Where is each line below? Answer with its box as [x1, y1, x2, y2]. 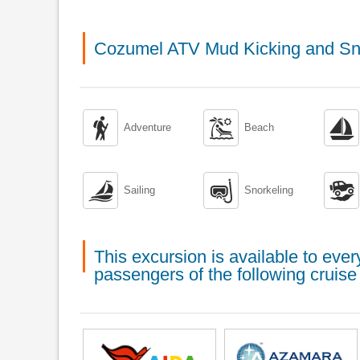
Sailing [124, 184, 155, 196]
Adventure [124, 121, 171, 133]
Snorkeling [244, 184, 293, 196]
